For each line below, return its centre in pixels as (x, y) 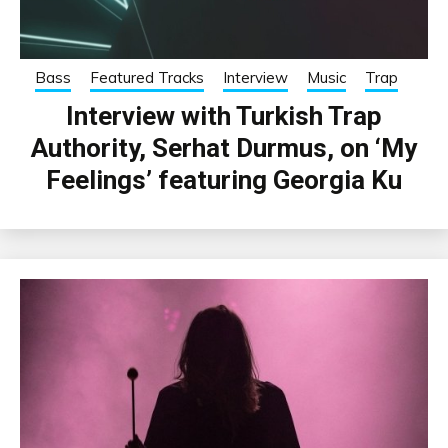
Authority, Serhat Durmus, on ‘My (224, 148)
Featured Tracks (147, 78)
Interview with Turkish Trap (224, 116)
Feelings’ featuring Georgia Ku (224, 180)
